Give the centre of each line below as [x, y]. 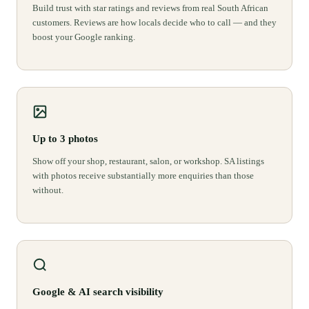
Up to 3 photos [65, 139]
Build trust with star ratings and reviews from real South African [150, 8]
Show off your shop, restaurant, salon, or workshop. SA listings [148, 161]
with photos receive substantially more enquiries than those [143, 176]
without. [48, 190]
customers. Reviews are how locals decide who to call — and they [154, 23]
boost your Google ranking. [84, 37]
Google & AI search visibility [98, 292]
